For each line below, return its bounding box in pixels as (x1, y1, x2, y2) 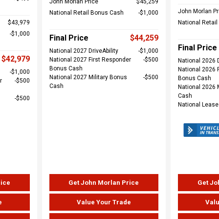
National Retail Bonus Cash (49, 9, 124, 16)
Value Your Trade (76, 198, 131, 206)
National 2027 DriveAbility (49, 47, 118, 54)
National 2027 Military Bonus (49, 73, 127, 81)
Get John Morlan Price (68, 179, 139, 186)
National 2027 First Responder (49, 56, 131, 63)
